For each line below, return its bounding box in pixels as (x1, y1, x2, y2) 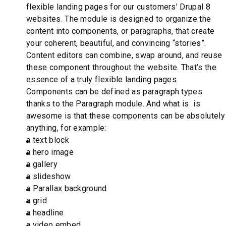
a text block (26, 135, 69, 145)
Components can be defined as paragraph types (26, 87, 203, 97)
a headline (26, 208, 64, 218)
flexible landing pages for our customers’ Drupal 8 (26, 2, 211, 12)
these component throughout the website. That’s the (26, 63, 217, 73)
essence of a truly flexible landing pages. (26, 75, 179, 85)
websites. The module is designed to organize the (26, 14, 211, 24)
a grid (26, 196, 47, 206)
